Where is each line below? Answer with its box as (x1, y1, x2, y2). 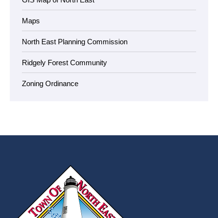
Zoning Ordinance (22, 79, 78, 88)
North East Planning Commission (22, 37, 127, 46)
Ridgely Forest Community (22, 58, 107, 67)
